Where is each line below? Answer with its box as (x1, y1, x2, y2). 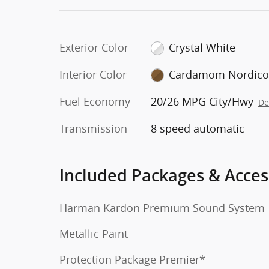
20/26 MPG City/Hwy (150, 94, 253, 109)
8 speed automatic (150, 121, 244, 136)
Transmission (59, 121, 127, 136)
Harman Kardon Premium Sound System (59, 200, 265, 215)
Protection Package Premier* (59, 252, 205, 267)
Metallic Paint (59, 226, 128, 241)
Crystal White (169, 40, 236, 55)
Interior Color (59, 67, 127, 82)
